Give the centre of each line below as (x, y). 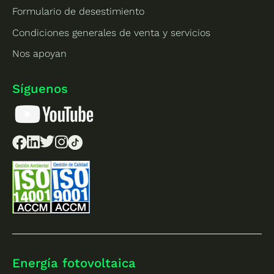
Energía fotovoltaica (74, 263)
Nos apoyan (40, 53)
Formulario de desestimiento (79, 12)
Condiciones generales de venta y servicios (112, 32)
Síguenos (40, 88)
